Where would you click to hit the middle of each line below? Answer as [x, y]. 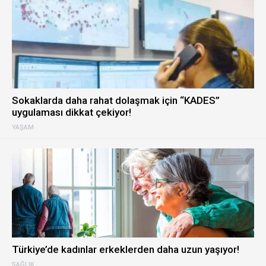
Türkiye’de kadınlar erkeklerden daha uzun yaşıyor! [126, 249]
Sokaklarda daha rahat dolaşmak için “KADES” [116, 100]
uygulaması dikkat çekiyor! [72, 112]
